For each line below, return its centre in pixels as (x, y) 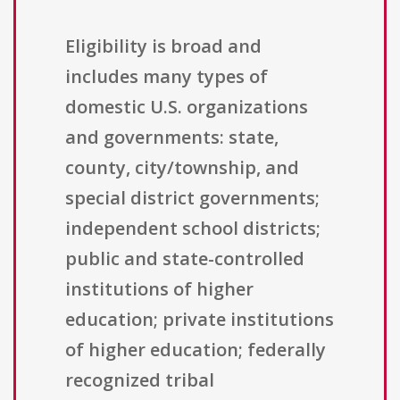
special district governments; (192, 198)
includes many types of (167, 77)
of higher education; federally (196, 350)
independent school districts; (193, 229)
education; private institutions (200, 320)
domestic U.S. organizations (187, 107)
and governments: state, (172, 137)
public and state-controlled (185, 259)
